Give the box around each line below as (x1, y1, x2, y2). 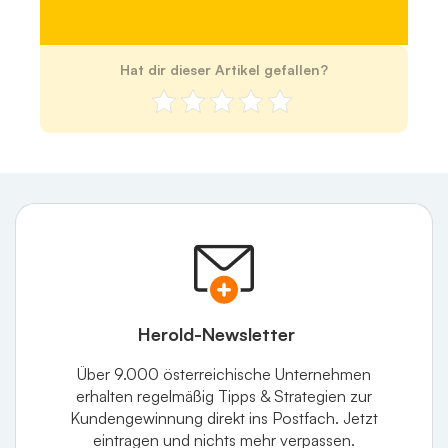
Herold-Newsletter (138, 323, 295, 346)
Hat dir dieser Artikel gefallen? (120, 61, 328, 79)
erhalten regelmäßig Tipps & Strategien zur (76, 386, 372, 407)
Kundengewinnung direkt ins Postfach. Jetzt (70, 408, 378, 429)
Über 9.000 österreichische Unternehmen (77, 364, 371, 385)
